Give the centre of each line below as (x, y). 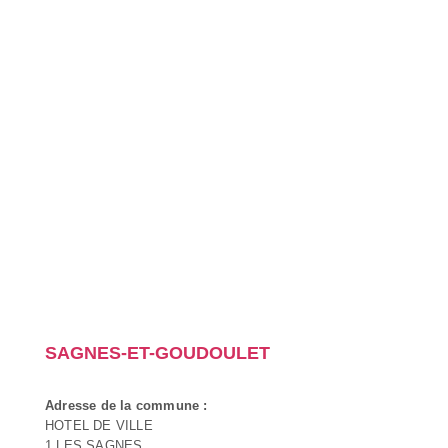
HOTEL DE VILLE (99, 425)
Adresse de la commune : (126, 405)
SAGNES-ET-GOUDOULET (157, 352)
